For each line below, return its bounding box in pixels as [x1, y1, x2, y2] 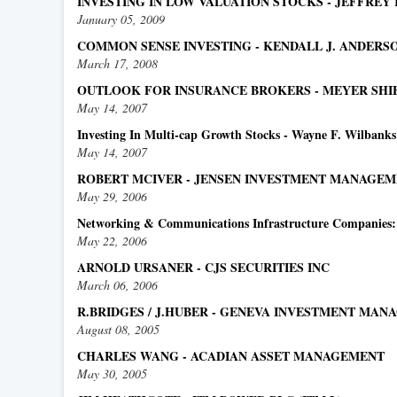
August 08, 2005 [77, 321, 160, 338]
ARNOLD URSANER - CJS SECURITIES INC [77, 258, 330, 276]
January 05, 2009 [77, 11, 165, 27]
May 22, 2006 [77, 232, 147, 249]
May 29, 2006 [77, 188, 147, 205]
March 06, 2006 [77, 276, 158, 293]
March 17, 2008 [77, 55, 158, 72]
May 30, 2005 [77, 365, 147, 382]
